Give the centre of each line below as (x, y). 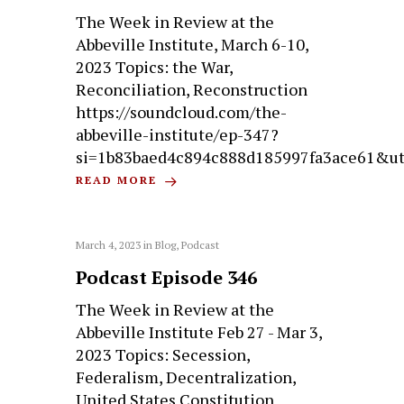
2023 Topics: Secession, (163, 354)
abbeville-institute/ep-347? (178, 135)
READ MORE (119, 180)
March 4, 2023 (109, 244)
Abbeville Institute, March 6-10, (193, 45)
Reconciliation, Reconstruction (192, 90)
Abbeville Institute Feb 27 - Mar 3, (199, 331)
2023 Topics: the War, (155, 67)
